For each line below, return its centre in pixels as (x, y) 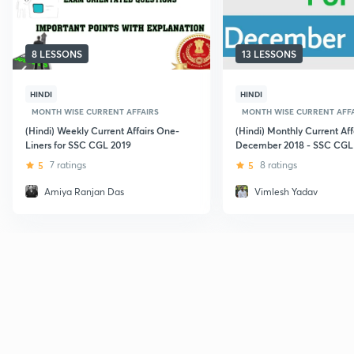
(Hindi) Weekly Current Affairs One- (102, 130)
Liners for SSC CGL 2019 (78, 144)
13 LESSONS (269, 53)
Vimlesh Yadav (286, 191)
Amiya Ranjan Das (84, 191)
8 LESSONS (57, 53)
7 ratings (68, 164)
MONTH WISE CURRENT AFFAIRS (95, 111)
